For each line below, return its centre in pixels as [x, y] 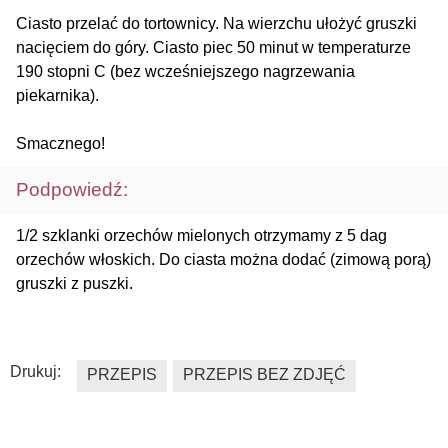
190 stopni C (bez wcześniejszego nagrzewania [185, 72]
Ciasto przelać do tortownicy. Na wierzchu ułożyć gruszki [216, 24]
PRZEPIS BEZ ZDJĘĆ [264, 375]
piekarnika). [57, 96]
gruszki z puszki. [74, 284]
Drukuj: [35, 372]
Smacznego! [60, 144]
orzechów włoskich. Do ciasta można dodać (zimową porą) [223, 260]
